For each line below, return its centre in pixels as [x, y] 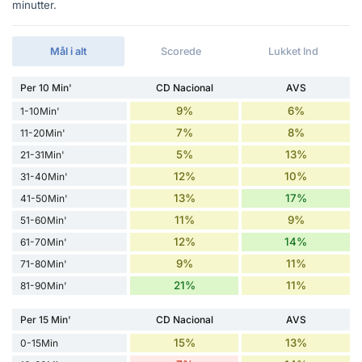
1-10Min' [40, 112]
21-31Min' [42, 155]
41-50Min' [44, 199]
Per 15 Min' [46, 320]
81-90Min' [44, 286]
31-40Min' [44, 177]
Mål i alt [69, 52]
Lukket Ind [294, 52]
